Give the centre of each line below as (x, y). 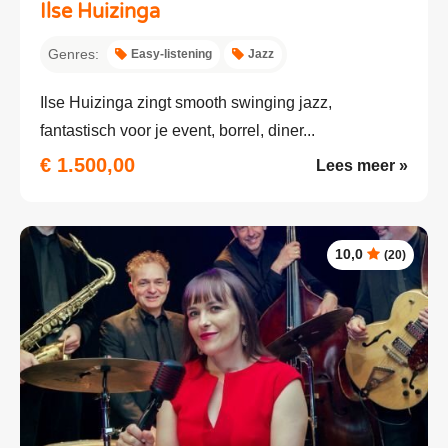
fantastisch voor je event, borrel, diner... (177, 130)
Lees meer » (362, 165)
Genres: (73, 53)
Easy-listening (171, 53)
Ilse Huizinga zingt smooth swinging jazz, (186, 102)
